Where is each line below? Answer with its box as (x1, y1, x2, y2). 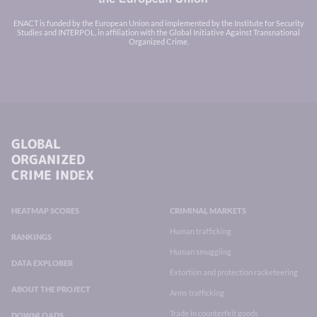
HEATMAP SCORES (11, 205, 79, 215)
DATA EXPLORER (11, 258, 73, 267)
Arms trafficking (170, 287, 224, 297)
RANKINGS (11, 231, 52, 241)
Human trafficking (170, 226, 231, 236)
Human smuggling (170, 246, 231, 256)
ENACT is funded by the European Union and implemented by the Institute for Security (13, 18, 304, 28)
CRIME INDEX (11, 166, 94, 184)
